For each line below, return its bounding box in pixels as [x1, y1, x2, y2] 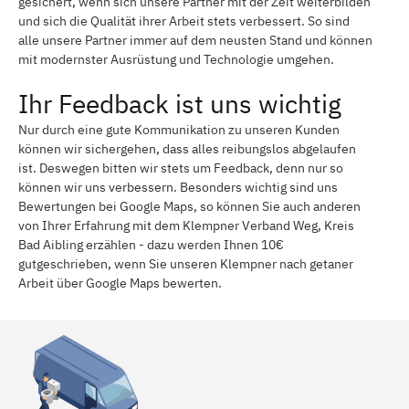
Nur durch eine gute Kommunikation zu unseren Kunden [18, 121, 340, 138]
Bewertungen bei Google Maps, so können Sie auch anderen [18, 197, 361, 215]
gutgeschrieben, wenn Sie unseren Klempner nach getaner [18, 255, 353, 272]
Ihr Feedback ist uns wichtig [18, 86, 341, 121]
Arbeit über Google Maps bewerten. [18, 274, 222, 291]
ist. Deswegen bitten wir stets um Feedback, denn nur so [18, 159, 343, 176]
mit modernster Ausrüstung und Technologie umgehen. [18, 50, 334, 68]
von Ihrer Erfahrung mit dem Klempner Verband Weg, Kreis [18, 216, 354, 234]
